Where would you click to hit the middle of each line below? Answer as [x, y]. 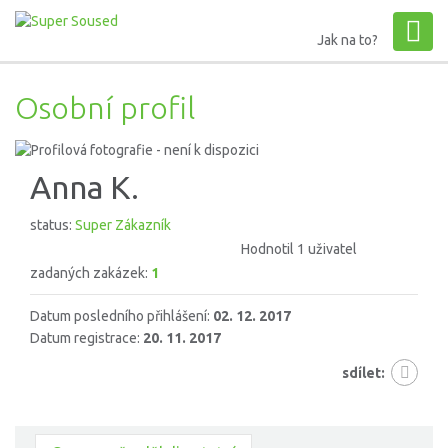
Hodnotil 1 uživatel [299, 249]
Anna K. [84, 187]
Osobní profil [105, 107]
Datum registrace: [86, 338]
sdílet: [363, 373]
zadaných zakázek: [90, 273]
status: [52, 225]
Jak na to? [347, 40]
